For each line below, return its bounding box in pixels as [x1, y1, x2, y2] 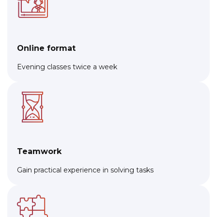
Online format [17, 43, 76, 53]
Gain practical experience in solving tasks [17, 165, 154, 174]
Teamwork [17, 146, 62, 156]
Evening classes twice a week [17, 62, 117, 71]
